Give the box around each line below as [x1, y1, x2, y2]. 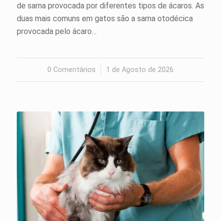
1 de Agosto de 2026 [106, 65, 174, 74]
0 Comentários [47, 65, 96, 74]
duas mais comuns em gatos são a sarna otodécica [16, 13, 193, 23]
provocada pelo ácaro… [16, 26, 97, 36]
